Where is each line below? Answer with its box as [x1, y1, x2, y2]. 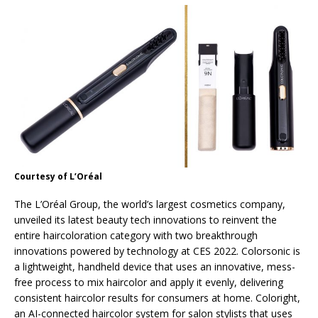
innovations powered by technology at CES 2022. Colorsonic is [14, 244, 300, 258]
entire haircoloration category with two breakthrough [14, 229, 258, 243]
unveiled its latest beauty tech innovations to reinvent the [14, 213, 277, 227]
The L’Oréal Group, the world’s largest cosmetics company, [14, 197, 285, 212]
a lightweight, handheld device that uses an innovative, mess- [14, 260, 295, 274]
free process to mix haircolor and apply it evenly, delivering [14, 275, 283, 290]
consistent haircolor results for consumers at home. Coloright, [14, 291, 300, 305]
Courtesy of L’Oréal [14, 170, 102, 183]
